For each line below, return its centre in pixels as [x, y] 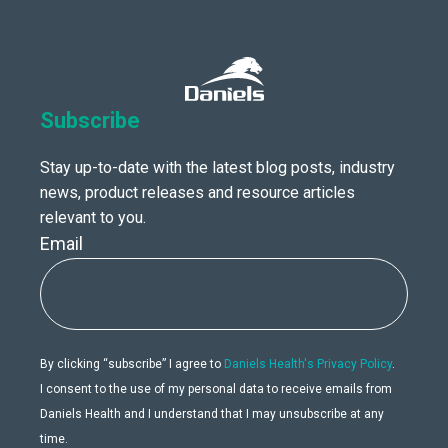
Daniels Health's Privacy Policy [308, 364]
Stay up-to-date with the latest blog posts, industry [217, 167]
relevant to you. [93, 217]
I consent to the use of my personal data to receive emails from [216, 389]
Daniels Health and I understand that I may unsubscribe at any [212, 414]
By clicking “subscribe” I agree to [132, 364]
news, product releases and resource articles [197, 192]
